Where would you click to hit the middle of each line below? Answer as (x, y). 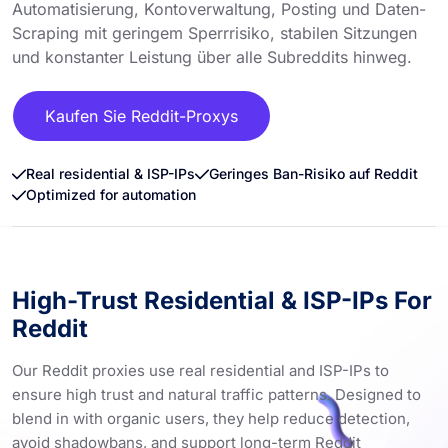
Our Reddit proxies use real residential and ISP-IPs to (200, 370)
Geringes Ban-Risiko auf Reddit (313, 173)
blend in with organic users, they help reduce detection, (211, 418)
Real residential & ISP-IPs (110, 173)
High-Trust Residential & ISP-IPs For (222, 300)
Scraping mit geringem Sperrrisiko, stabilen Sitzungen (214, 32)
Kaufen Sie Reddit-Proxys (141, 115)
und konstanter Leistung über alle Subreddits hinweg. (212, 56)
